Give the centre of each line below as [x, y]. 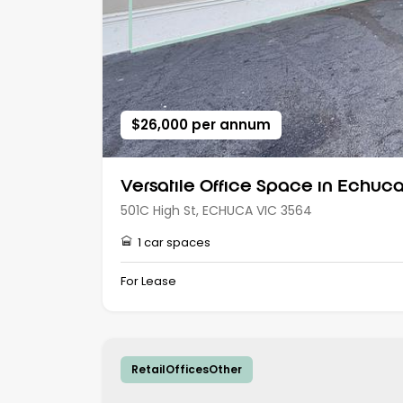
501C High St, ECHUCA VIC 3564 [216, 211]
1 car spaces [174, 243]
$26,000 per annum [201, 125]
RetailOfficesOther [187, 370]
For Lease [148, 282]
